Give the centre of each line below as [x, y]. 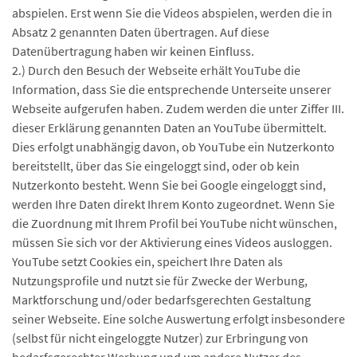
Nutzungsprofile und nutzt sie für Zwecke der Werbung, [160, 280]
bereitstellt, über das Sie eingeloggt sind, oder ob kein [156, 166]
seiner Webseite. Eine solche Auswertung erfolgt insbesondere [178, 319]
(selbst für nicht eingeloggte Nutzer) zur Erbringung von [160, 338]
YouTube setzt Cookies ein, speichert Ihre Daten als [147, 261]
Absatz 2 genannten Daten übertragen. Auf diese [141, 32]
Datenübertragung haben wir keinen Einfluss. [133, 51]
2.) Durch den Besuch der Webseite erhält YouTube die [156, 70]
